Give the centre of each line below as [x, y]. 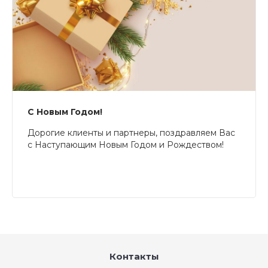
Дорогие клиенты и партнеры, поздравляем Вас [131, 133]
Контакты [134, 256]
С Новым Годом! [65, 112]
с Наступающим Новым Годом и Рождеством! [126, 145]
